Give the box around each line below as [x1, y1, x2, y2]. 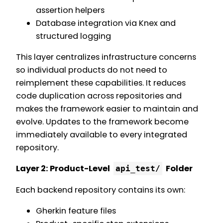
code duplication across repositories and [16, 90, 182, 102]
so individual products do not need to [16, 64, 167, 76]
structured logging [36, 30, 111, 42]
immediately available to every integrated [16, 129, 187, 141]
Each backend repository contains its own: [16, 184, 185, 196]
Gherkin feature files [36, 205, 116, 217]
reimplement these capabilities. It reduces [16, 77, 186, 89]
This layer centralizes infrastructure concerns [16, 51, 196, 63]
